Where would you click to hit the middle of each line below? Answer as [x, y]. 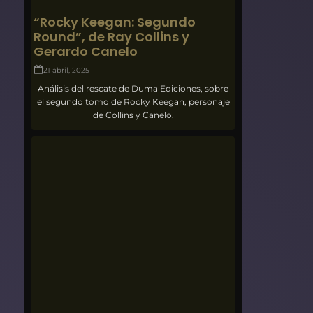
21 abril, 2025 [67, 70]
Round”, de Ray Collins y [112, 36]
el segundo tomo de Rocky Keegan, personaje [133, 101]
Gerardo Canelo [86, 51]
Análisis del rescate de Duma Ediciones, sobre [133, 88]
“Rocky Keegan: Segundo [115, 22]
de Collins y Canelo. [133, 115]
